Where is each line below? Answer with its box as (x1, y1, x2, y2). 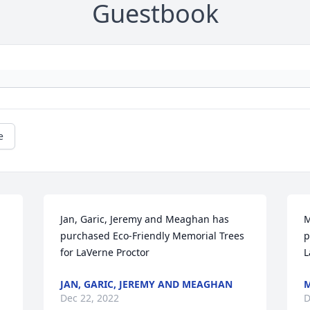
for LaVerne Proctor (60, 246, 150, 259)
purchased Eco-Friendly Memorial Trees (60, 229, 245, 243)
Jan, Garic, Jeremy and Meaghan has (60, 212, 230, 226)
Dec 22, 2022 (60, 291, 120, 305)
